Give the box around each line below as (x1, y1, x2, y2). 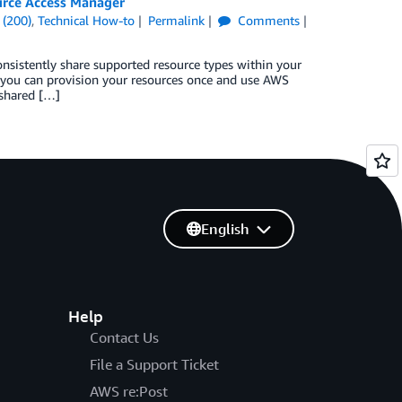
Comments (233, 13, 300, 28)
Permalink (147, 13, 205, 28)
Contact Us (89, 328, 159, 347)
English (200, 220, 249, 239)
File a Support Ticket (89, 355, 219, 374)
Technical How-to (38, 13, 135, 28)
